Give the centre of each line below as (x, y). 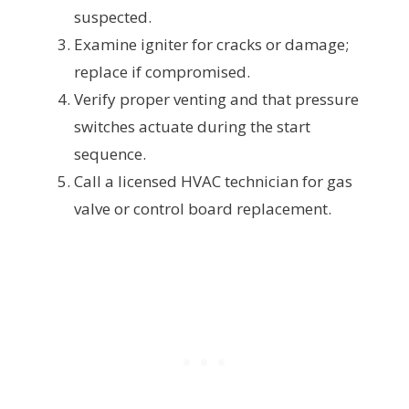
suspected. (113, 17)
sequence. (110, 154)
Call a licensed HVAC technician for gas (213, 182)
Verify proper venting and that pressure (216, 100)
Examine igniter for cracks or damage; (211, 45)
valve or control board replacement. (203, 209)
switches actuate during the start (192, 127)
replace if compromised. (162, 72)
